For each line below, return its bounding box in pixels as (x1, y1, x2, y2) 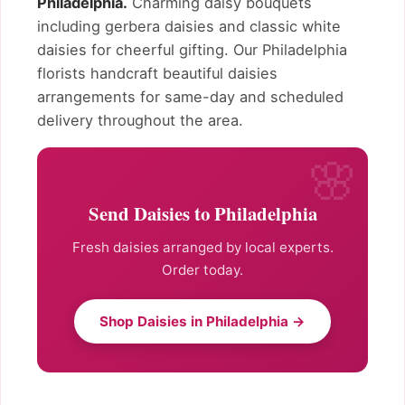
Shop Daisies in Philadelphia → (99, 313, 306, 331)
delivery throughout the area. (37, 110, 243, 129)
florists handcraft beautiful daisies (37, 63, 278, 82)
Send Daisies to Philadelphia (88, 200, 317, 228)
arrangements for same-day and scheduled (37, 87, 344, 106)
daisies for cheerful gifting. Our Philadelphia (37, 40, 347, 59)
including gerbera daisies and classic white (37, 16, 341, 35)
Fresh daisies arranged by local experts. (71, 239, 334, 257)
